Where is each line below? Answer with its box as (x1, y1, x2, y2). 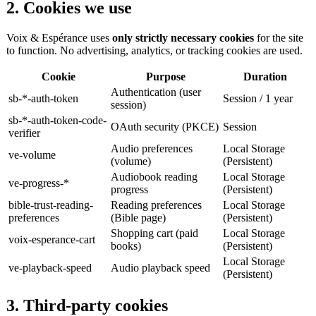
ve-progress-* (8, 176, 69, 189)
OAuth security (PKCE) (111, 120, 219, 133)
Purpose (145, 70, 186, 83)
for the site (254, 31, 303, 44)
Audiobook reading (111, 170, 197, 183)
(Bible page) (111, 211, 166, 224)
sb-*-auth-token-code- (8, 114, 107, 126)
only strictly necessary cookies (112, 31, 254, 44)
